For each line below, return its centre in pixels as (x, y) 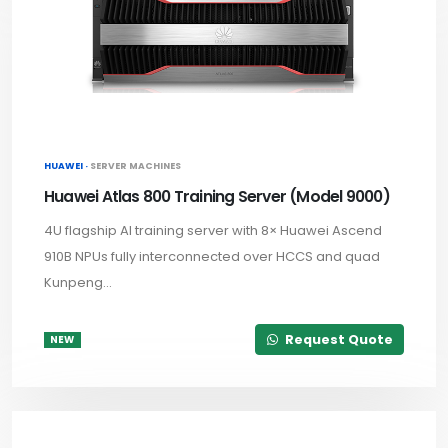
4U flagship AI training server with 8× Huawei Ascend (213, 231)
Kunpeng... (78, 283)
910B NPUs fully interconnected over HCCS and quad (212, 257)
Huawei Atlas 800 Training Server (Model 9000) (217, 197)
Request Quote (337, 340)
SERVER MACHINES (135, 166)
